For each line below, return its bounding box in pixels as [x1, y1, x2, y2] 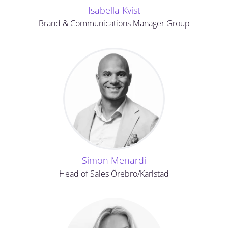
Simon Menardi [82, 154, 146, 166]
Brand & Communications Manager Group [38, 18, 190, 29]
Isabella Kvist [88, 4, 140, 16]
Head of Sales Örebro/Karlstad [59, 168, 169, 179]
